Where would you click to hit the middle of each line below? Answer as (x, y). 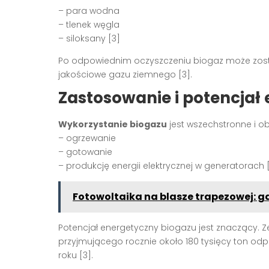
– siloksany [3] (89, 38)
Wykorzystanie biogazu (113, 124)
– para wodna (89, 11)
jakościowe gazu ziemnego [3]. (125, 74)
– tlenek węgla (89, 24)
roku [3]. (76, 255)
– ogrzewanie (87, 138)
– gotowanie (85, 152)
